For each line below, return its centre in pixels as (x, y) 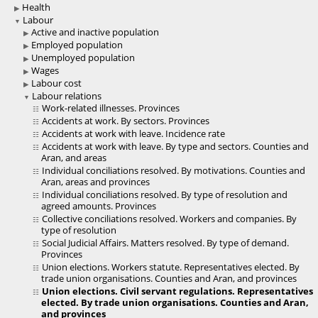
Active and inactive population (95, 32)
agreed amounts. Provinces (99, 206)
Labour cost (56, 83)
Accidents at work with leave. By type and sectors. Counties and (175, 147)
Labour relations (67, 96)
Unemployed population (83, 58)
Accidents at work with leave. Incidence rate (133, 134)
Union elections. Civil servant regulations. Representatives (176, 291)
